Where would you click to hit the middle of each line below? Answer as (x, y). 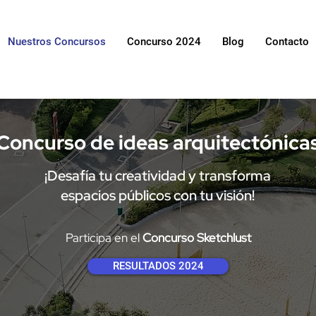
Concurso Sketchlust (196, 238)
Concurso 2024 (164, 42)
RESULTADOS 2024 (158, 266)
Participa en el (104, 238)
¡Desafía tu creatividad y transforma (158, 176)
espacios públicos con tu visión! (158, 195)
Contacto (287, 42)
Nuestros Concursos (57, 42)
